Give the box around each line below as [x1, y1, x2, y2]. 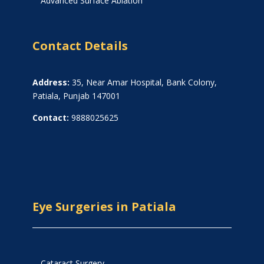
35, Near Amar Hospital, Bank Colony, [69, 77, 217, 88]
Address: [32, 77, 70, 88]
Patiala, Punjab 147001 [32, 90, 120, 102]
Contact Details [32, 38, 128, 54]
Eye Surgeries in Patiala [32, 199, 176, 215]
